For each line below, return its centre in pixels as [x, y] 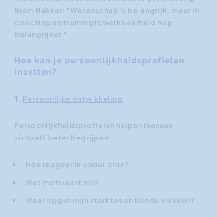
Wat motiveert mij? [62, 182]
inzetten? [36, 72]
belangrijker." [41, 34]
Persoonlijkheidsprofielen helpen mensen [94, 125]
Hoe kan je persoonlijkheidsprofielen [100, 61]
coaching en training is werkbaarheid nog [93, 22]
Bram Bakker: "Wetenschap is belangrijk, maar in [107, 10]
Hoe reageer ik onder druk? [77, 164]
